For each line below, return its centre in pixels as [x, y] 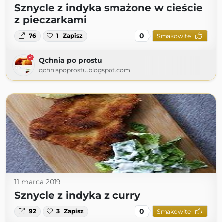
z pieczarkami [51, 20]
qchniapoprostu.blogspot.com [84, 70]
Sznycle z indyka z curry [77, 195]
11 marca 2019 [38, 182]
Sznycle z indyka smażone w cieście [109, 8]
